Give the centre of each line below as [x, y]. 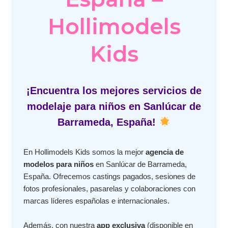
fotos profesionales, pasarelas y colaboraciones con [110, 189]
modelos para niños [59, 164]
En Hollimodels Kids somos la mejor [85, 152]
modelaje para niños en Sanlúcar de [114, 106]
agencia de [165, 152]
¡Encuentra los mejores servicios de [114, 91]
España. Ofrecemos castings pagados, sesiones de [110, 177]
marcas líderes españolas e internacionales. [97, 201]
